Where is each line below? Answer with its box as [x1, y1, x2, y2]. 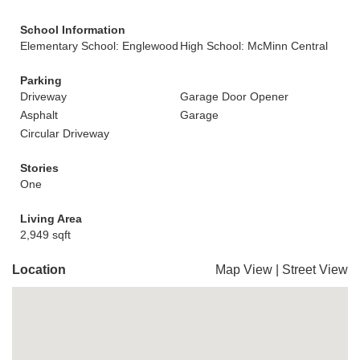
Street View [282, 263, 348, 276]
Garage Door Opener [180, 90, 288, 103]
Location [12, 263, 66, 276]
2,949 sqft [20, 228, 71, 241]
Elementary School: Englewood [20, 39, 178, 52]
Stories [20, 162, 59, 174]
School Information [20, 23, 125, 36]
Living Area [20, 212, 82, 225]
